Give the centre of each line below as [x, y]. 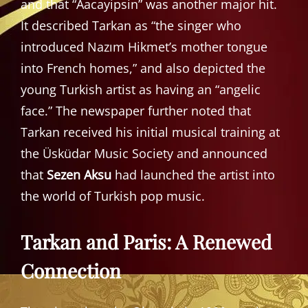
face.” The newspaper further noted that [136, 110]
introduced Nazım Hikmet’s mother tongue [144, 46]
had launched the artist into [193, 174]
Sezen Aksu [79, 174]
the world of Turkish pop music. [113, 196]
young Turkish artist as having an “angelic [141, 89]
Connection [71, 270]
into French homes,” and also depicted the [143, 68]
